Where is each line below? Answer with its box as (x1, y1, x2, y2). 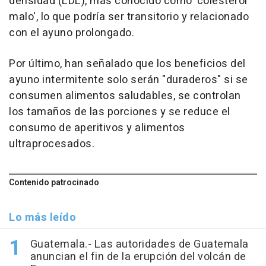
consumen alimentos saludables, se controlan (9, 88, 241, 104)
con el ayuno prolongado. (9, 25, 134, 42)
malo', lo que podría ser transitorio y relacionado (9, 9, 249, 26)
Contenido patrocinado (9, 176, 99, 189)
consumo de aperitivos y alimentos (9, 120, 185, 137)
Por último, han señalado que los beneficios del (9, 56, 246, 72)
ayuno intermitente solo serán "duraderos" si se (9, 72, 248, 88)
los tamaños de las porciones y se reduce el (9, 104, 230, 121)
